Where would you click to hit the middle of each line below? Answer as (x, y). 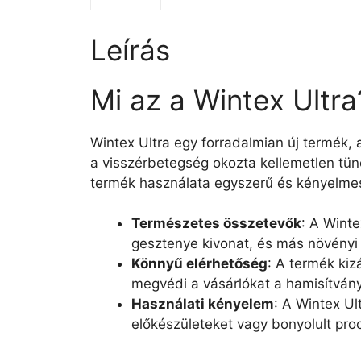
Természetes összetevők (216, 223)
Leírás (130, 50)
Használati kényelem (203, 304)
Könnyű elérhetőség (199, 263)
